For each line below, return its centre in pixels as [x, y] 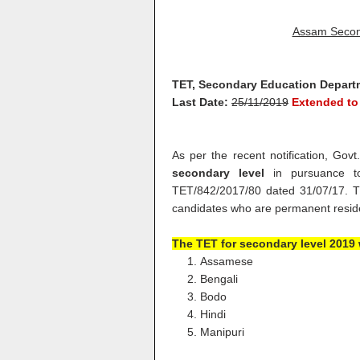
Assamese [227, 261]
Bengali [219, 279]
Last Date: [202, 102]
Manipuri [222, 332]
